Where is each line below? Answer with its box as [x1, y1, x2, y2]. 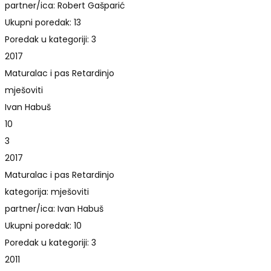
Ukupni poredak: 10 [5, 219, 82, 232]
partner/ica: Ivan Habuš [5, 202, 103, 215]
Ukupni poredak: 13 [5, 16, 81, 28]
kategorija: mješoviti [5, 185, 89, 198]
